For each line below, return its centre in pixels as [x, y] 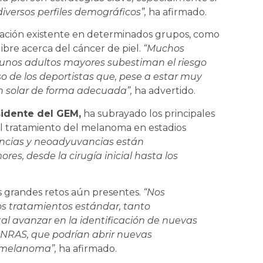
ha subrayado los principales [148, 113]
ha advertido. [164, 91]
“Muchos [164, 49]
